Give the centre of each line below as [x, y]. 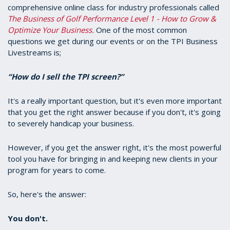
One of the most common [140, 30]
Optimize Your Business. [51, 30]
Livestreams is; [34, 53]
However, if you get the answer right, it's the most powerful [114, 148]
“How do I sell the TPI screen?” [66, 77]
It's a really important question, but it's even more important [115, 101]
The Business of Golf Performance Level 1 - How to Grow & [112, 19]
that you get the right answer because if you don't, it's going [114, 112]
